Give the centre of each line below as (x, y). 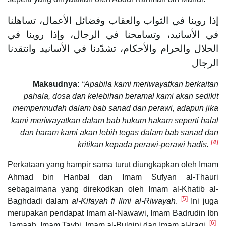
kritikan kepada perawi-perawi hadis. (144, 144)
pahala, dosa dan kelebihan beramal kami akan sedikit (121, 96)
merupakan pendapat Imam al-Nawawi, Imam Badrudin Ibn (113, 213)
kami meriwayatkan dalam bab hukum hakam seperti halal (115, 120)
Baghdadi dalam (40, 201)
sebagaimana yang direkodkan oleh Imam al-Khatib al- (113, 189)
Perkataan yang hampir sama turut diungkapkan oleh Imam (113, 164)
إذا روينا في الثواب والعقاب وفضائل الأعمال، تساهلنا (113, 20)
